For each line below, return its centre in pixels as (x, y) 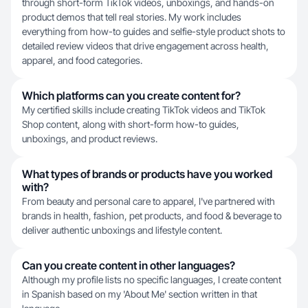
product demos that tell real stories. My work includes (132, 17)
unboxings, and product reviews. (90, 139)
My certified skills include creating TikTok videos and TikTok (144, 110)
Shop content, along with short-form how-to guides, (131, 124)
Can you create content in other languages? (129, 265)
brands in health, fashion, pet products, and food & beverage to (152, 216)
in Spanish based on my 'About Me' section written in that (140, 294)
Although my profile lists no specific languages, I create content (152, 279)
